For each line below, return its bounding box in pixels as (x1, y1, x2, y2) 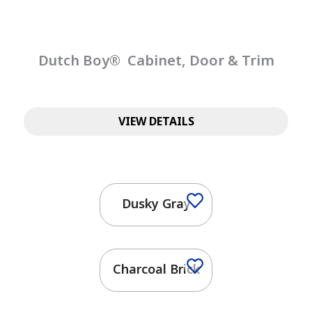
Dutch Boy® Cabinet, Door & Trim (38, 50, 274, 70)
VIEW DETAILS (118, 114, 194, 130)
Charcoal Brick (112, 260, 200, 277)
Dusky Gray (121, 194, 191, 212)
